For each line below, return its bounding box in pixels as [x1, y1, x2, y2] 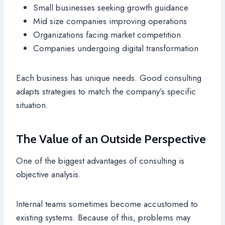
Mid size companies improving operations [33, 15, 187, 28]
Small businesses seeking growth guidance [33, 2, 188, 14]
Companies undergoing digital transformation [33, 42, 198, 55]
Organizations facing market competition [33, 29, 181, 41]
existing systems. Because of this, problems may [16, 211, 190, 224]
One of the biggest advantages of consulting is [16, 155, 184, 167]
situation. [16, 99, 48, 111]
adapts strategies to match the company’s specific [16, 85, 196, 98]
